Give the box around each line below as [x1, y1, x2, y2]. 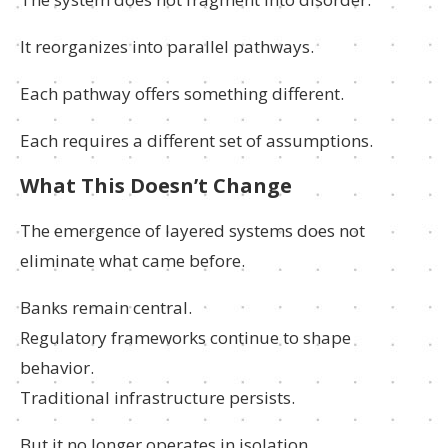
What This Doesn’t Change [20, 172, 292, 199]
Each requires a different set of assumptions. [20, 129, 373, 152]
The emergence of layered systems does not [20, 219, 365, 242]
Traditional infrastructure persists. [20, 386, 295, 409]
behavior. [20, 356, 94, 379]
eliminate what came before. [20, 249, 245, 272]
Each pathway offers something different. [20, 82, 344, 105]
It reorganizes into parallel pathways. [20, 35, 314, 58]
